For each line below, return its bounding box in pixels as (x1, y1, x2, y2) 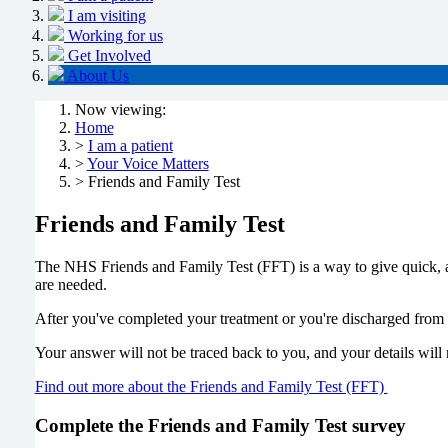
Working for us (68, 27, 163, 45)
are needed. (34, 276, 107, 294)
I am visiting (68, 7, 146, 25)
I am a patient (87, 137, 173, 155)
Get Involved (68, 47, 151, 65)
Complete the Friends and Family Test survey (34, 415, 411, 436)
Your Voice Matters (86, 155, 209, 173)
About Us (67, 67, 129, 85)
